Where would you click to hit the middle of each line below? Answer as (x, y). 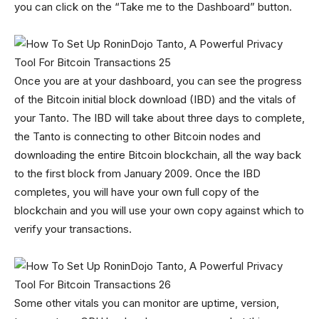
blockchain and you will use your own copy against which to (159, 210)
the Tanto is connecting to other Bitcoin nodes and (137, 136)
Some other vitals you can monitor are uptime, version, (147, 303)
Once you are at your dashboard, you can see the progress (158, 81)
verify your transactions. (73, 229)
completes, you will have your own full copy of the (137, 192)
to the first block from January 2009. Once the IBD (137, 173)
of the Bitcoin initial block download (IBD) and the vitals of (155, 99)
